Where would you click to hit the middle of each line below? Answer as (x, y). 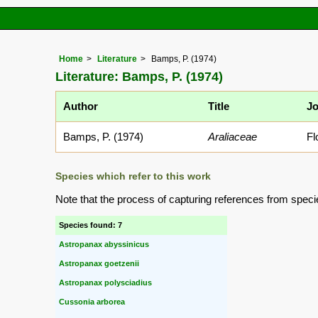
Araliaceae (232, 137)
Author (81, 106)
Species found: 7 (91, 225)
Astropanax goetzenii (99, 264)
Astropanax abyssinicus (104, 245)
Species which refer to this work (133, 177)
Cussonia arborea (92, 302)
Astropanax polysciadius (105, 283)
